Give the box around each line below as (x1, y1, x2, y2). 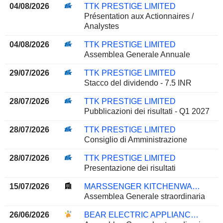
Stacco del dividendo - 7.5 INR (84, 78, 192, 87)
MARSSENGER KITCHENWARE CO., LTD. (192, 182, 200, 191)
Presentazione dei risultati (84, 163, 176, 172)
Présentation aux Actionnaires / (84, 11, 194, 20)
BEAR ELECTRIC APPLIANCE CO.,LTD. (190, 210, 199, 219)
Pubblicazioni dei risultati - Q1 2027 (84, 107, 210, 115)
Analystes (84, 21, 119, 30)
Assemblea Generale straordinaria (84, 192, 205, 201)
